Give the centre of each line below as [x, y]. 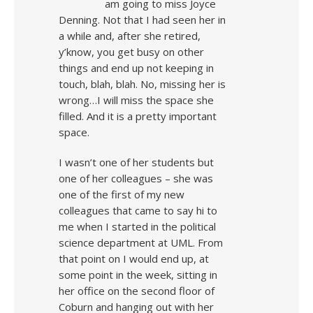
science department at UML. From [141, 242]
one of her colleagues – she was [136, 178]
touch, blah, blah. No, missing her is [142, 84]
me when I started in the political [137, 226]
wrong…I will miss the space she [136, 100]
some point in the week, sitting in [138, 275]
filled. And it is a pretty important [138, 116]
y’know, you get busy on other [131, 52]
